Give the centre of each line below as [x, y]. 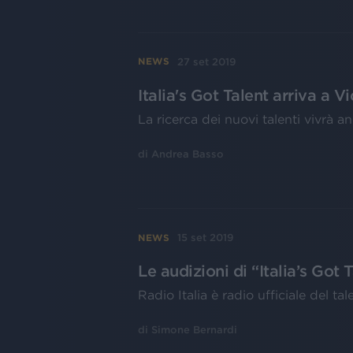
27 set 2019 [207, 61]
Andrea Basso [188, 154]
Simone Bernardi [194, 330]
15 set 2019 [206, 238]
